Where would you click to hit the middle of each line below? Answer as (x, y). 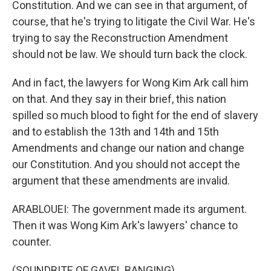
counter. (32, 242)
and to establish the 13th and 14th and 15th (116, 132)
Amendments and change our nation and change (128, 148)
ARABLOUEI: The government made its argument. (129, 209)
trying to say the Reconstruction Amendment (120, 38)
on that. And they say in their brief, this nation (119, 99)
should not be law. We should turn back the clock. (130, 54)
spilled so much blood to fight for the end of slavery (135, 115)
